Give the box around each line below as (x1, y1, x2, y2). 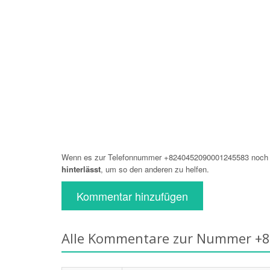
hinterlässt (61, 163, 101, 175)
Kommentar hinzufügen (77, 188, 188, 204)
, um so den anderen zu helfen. (101, 163, 209, 175)
